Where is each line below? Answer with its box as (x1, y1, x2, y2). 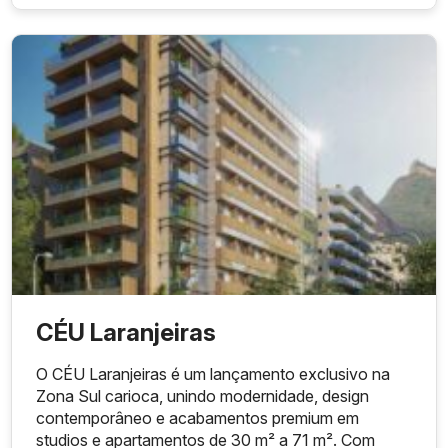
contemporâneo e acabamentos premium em (36, 408, 360, 429)
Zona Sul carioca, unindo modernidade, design (36, 386, 370, 407)
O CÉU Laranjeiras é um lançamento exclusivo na (36, 364, 391, 385)
